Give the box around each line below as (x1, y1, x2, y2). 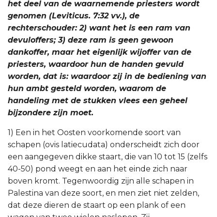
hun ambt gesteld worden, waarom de (8, 84, 166, 93)
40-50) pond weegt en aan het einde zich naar (8, 164, 187, 173)
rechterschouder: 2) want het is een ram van (8, 23, 190, 32)
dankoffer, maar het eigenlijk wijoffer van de (8, 47, 191, 57)
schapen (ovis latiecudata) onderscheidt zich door (8, 140, 200, 149)
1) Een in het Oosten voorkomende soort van (8, 128, 181, 137)
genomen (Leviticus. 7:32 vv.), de (8, 11, 139, 20)
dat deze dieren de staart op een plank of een (8, 201, 186, 210)
